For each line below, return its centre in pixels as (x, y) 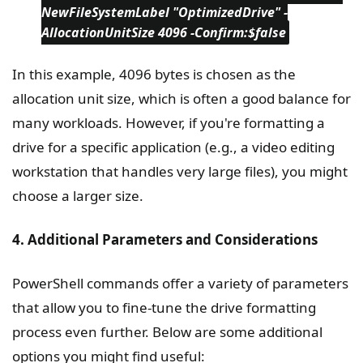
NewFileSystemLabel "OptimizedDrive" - (164, 13)
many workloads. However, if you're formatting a (169, 123)
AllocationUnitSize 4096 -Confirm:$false (164, 33)
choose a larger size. (78, 196)
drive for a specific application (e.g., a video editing (173, 147)
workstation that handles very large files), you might (180, 172)
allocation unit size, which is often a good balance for (181, 99)
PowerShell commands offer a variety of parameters (180, 284)
